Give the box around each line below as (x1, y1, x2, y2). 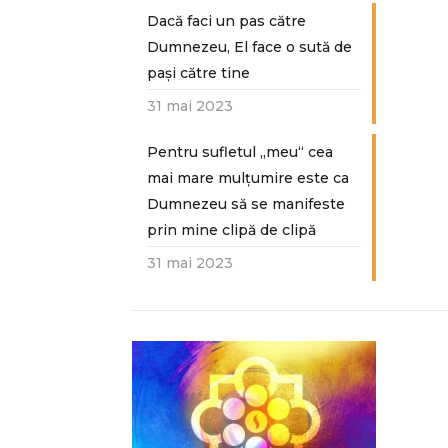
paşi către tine (146, 64, 250, 82)
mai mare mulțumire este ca (146, 169, 349, 187)
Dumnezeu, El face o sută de (146, 38, 352, 56)
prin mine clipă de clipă (146, 221, 316, 239)
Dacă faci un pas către (146, 12, 306, 30)
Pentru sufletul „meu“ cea (146, 143, 333, 161)
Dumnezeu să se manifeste (146, 195, 345, 213)
